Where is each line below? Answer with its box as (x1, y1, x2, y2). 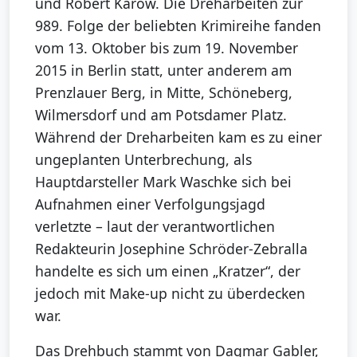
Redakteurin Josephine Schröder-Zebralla (35, 238, 308, 258)
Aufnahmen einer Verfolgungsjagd (35, 194, 265, 214)
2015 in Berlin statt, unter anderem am (35, 60, 292, 80)
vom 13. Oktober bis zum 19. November (35, 37, 298, 57)
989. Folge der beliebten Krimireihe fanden (35, 15, 321, 35)
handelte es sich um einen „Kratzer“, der (35, 261, 300, 280)
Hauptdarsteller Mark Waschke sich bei (35, 171, 292, 191)
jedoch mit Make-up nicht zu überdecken (35, 283, 305, 303)
